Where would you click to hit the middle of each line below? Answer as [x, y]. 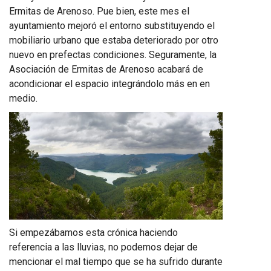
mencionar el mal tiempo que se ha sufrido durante [116, 261]
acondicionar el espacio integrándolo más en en [109, 84]
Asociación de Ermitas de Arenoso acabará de [106, 69]
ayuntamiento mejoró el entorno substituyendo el [112, 26]
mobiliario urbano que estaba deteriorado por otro [114, 40]
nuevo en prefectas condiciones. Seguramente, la [113, 55]
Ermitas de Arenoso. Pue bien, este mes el [99, 11]
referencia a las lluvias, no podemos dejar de [103, 247]
